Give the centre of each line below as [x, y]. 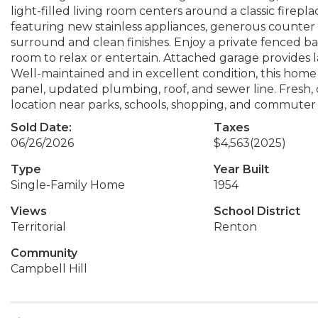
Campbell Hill [49, 269]
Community [44, 253]
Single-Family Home [68, 185]
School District [257, 211]
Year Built [241, 169]
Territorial [38, 227]
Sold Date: [41, 127]
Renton [235, 227]
